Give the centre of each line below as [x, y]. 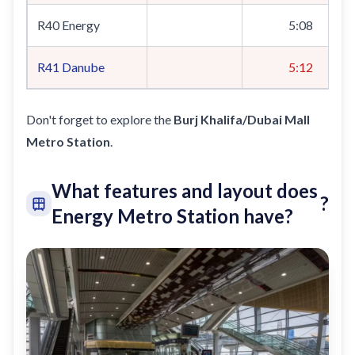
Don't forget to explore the [100, 119]
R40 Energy [69, 25]
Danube [83, 67]
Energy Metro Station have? [172, 216]
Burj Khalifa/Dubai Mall [242, 119]
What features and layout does [185, 191]
